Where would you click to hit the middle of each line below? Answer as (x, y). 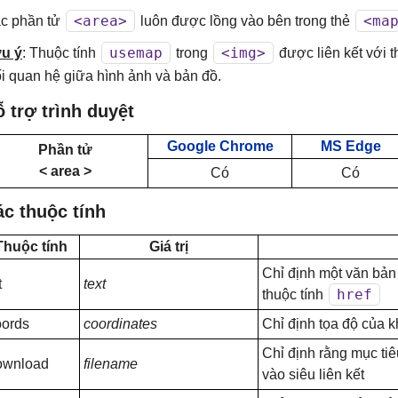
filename (111, 364)
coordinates (120, 324)
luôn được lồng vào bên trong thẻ (245, 21)
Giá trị (169, 247)
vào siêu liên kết (313, 374)
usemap (136, 53)
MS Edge (350, 146)
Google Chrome (220, 146)
